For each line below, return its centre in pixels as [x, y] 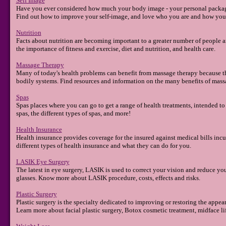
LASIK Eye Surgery [43, 162]
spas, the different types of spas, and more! [73, 114]
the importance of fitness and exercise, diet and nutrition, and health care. [116, 49]
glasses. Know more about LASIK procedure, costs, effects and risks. [108, 178]
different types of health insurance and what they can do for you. [103, 146]
